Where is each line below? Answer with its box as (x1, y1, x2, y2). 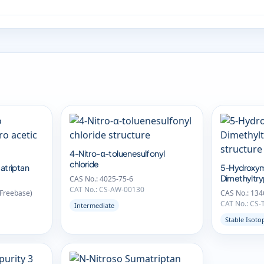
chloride (70, 159, 99, 169)
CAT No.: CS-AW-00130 (70, 184, 145, 194)
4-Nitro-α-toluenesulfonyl (70, 148, 165, 159)
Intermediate (74, 201, 115, 210)
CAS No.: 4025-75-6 (70, 174, 134, 184)
